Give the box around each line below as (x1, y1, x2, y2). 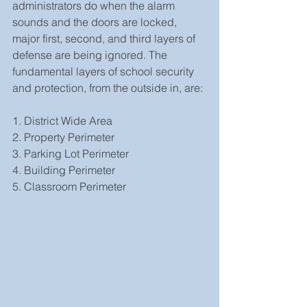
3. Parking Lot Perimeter (12, 146, 129, 160)
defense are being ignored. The (12, 47, 170, 62)
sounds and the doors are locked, (12, 14, 180, 29)
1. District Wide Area (12, 113, 112, 127)
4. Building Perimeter (12, 162, 115, 177)
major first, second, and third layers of (12, 31, 198, 45)
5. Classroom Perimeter (12, 179, 126, 193)
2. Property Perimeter (12, 130, 114, 144)
